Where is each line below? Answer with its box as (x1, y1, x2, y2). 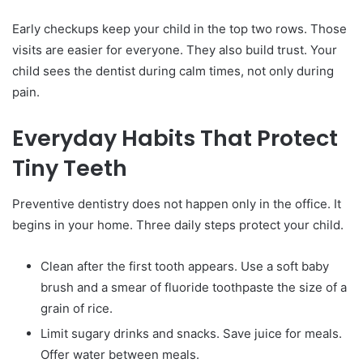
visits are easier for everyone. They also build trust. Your (12, 41, 337, 58)
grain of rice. (41, 301, 113, 317)
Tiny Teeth (12, 152, 127, 183)
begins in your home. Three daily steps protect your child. (12, 217, 344, 233)
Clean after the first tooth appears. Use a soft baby (41, 258, 329, 275)
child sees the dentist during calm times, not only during (12, 62, 334, 79)
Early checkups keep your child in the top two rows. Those (12, 20, 347, 36)
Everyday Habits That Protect (12, 122, 338, 153)
